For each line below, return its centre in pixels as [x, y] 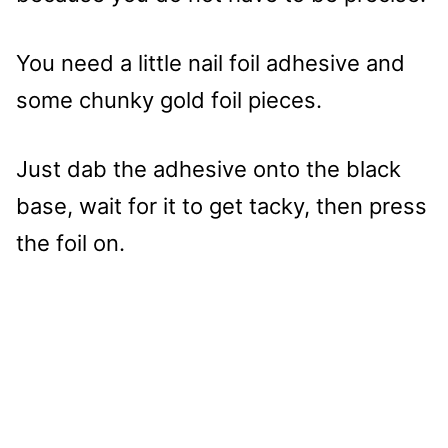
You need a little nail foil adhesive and [210, 62]
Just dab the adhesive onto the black [208, 168]
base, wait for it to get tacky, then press [221, 205]
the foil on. [70, 242]
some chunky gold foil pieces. [169, 99]
